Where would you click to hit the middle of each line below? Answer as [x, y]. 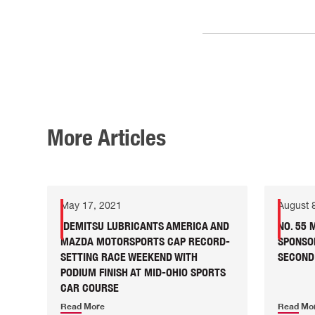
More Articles [107, 137]
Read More [83, 307]
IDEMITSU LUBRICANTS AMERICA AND [145, 226]
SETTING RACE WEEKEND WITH [129, 257]
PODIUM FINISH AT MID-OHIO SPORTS [143, 272]
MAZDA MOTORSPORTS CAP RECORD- [146, 242]
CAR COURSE [90, 288]
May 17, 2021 [91, 206]
